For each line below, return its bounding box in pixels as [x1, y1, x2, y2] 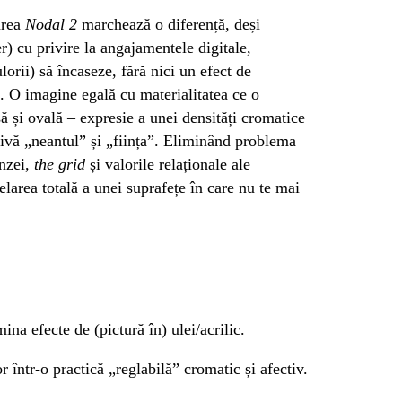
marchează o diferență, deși [77, 14, 260, 33]
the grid [34, 154, 85, 173]
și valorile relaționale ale [85, 154, 250, 173]
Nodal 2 [25, 14, 77, 33]
